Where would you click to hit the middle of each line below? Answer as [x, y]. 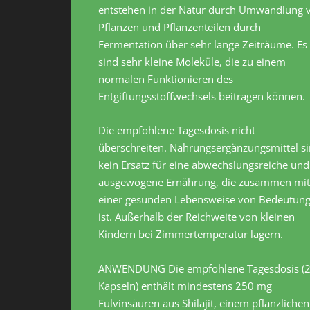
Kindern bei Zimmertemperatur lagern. [191, 234]
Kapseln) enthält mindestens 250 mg [185, 286]
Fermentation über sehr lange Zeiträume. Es [203, 45]
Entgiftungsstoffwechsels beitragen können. [202, 97]
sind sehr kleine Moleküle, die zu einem [192, 62]
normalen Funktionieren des [166, 79]
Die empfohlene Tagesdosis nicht [177, 130]
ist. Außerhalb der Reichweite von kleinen [197, 217]
